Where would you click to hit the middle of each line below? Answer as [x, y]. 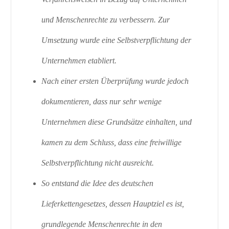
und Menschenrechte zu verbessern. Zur [106, 20]
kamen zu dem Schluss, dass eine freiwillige [112, 143]
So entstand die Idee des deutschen [98, 184]
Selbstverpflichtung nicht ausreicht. [98, 163]
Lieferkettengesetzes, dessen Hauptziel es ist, [113, 204]
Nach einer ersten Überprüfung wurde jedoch [115, 81]
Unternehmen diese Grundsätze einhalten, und [117, 122]
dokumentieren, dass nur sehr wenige [102, 102]
